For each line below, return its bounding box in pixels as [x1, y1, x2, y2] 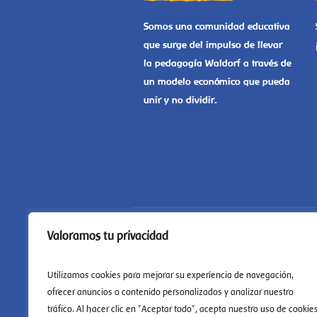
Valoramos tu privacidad [47, 229, 168, 243]
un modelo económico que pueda [143, 76, 290, 87]
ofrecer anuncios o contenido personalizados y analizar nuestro [47, 287, 294, 297]
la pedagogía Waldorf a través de [143, 57, 292, 69]
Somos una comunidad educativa [143, 21, 290, 32]
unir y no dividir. [143, 94, 217, 105]
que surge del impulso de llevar [143, 39, 282, 50]
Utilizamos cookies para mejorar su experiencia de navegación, [47, 270, 294, 280]
